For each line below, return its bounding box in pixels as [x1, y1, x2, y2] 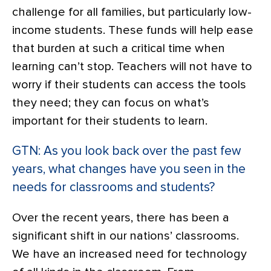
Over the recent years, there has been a [12, 211, 229, 224]
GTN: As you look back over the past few [12, 144, 241, 157]
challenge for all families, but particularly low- [12, 5, 252, 18]
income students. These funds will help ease [12, 24, 253, 36]
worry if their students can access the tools [12, 78, 246, 91]
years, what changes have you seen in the [12, 162, 246, 175]
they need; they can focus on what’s [12, 96, 209, 109]
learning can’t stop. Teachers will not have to [12, 60, 252, 73]
